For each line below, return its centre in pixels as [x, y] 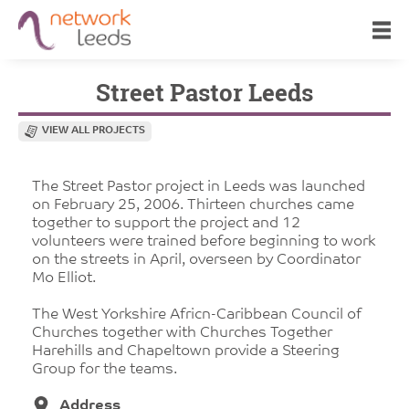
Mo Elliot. [64, 278]
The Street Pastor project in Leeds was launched [199, 187]
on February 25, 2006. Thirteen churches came [193, 205]
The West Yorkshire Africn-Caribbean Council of [197, 315]
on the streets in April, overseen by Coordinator [196, 260]
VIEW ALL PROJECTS [94, 131]
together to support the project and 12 [166, 224]
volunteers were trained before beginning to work [204, 242]
